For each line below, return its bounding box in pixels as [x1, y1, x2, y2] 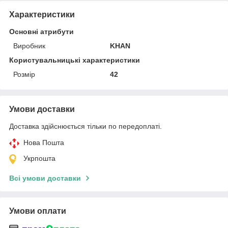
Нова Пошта [23, 138, 64, 147]
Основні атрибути [9, 27, 74, 36]
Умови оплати [9, 206, 66, 215]
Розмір [13, 70, 35, 78]
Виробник [13, 41, 45, 50]
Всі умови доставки [9, 174, 81, 182]
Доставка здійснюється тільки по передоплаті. [9, 122, 162, 130]
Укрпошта [23, 154, 55, 162]
